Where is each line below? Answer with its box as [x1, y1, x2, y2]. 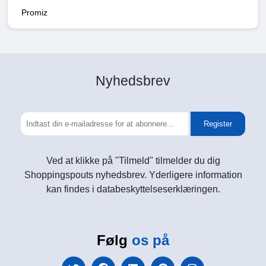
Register [204, 119, 233, 128]
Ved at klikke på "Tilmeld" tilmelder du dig [46, 155, 220, 166]
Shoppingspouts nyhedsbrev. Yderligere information [24, 169, 242, 180]
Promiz [21, 7, 47, 17]
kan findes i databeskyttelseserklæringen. [46, 183, 220, 194]
